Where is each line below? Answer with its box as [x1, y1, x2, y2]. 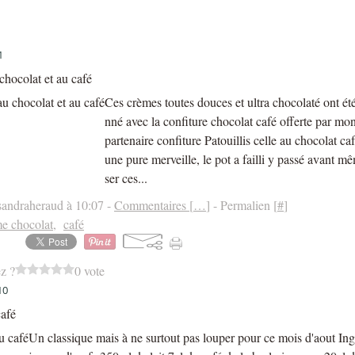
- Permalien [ [210, 197, 277, 213]
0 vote [74, 262, 105, 279]
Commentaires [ [114, 197, 193, 213]
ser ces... [105, 170, 147, 186]
